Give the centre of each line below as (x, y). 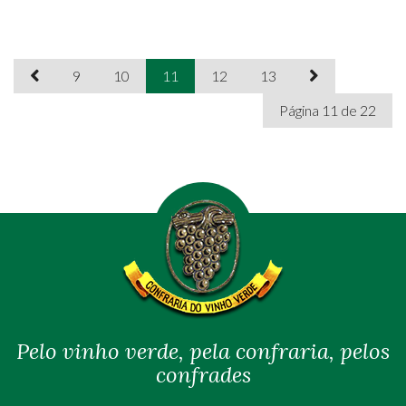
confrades (203, 375)
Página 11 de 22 (328, 110)
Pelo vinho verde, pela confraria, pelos (203, 351)
